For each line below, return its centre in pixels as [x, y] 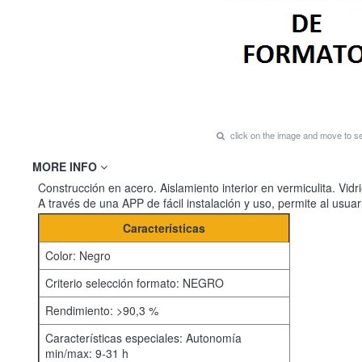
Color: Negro [78, 255]
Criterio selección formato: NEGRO [135, 283]
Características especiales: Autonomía [143, 338]
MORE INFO [66, 166]
